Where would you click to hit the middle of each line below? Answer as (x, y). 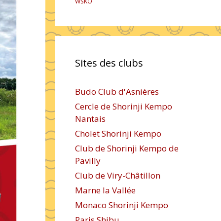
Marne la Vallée (105, 190)
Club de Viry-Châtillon (118, 175)
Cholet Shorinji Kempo (118, 133)
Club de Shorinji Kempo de (127, 148)
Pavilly (88, 161)
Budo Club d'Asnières (117, 92)
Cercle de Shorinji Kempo (124, 106)
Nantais (90, 119)
